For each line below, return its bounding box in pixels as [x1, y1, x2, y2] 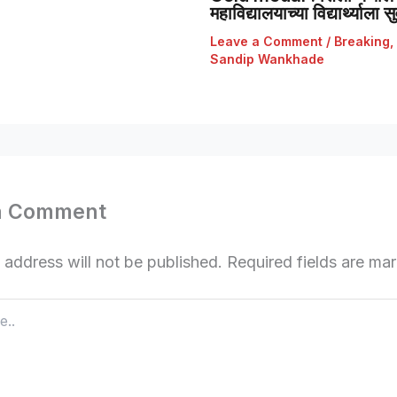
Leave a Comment [209, 34, 323, 50]
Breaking [333, 34, 390, 50]
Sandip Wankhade [209, 51, 324, 67]
